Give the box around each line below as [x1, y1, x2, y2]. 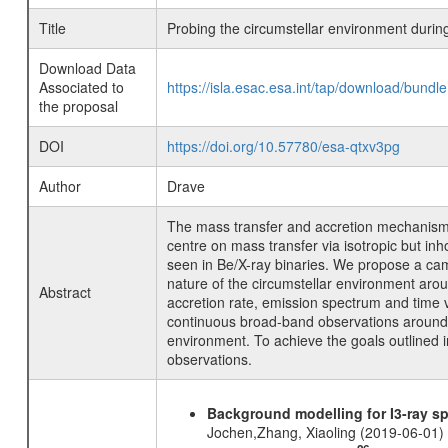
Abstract [38, 282, 91, 302]
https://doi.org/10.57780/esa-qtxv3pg [166, 136, 400, 156]
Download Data [38, 58, 136, 78]
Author [38, 176, 81, 196]
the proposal [38, 96, 118, 116]
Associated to [38, 77, 124, 97]
